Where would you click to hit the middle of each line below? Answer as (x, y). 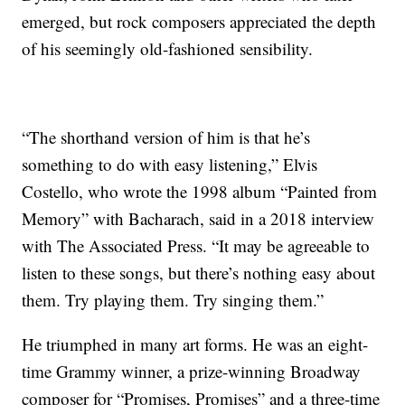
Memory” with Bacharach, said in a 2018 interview (198, 219)
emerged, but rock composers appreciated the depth (199, 22)
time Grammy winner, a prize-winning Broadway (192, 372)
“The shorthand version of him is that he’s (166, 137)
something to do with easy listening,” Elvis (170, 165)
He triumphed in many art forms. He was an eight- (195, 344)
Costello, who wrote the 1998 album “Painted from (200, 192)
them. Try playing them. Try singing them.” (173, 300)
